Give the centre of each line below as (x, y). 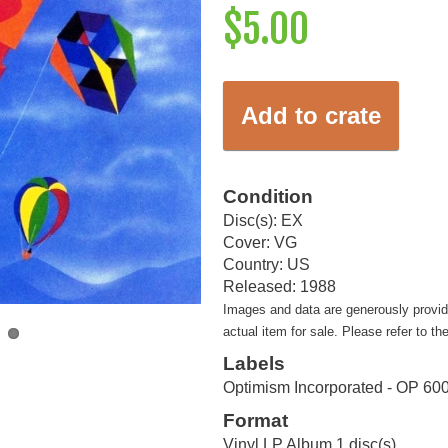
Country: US (266, 264)
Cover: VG (260, 242)
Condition (268, 196)
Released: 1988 (279, 286)
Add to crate (311, 116)
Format (255, 421)
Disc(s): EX (263, 220)
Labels (254, 363)
